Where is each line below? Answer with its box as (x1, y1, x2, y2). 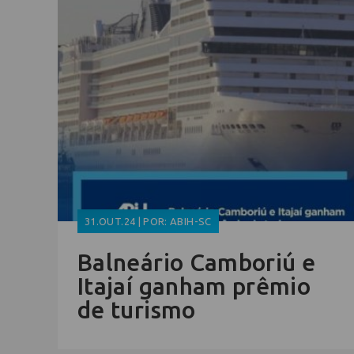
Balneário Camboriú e (77, 249, 316, 277)
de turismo (77, 296, 196, 324)
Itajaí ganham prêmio (77, 273, 311, 300)
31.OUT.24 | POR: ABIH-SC (85, 216, 212, 228)
